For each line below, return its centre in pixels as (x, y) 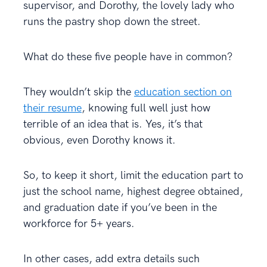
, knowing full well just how (146, 108)
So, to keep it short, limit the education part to (133, 175)
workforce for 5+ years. (79, 223)
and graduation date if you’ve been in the (120, 207)
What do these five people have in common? (128, 57)
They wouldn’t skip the (79, 92)
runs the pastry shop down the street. (112, 21)
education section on (183, 92)
